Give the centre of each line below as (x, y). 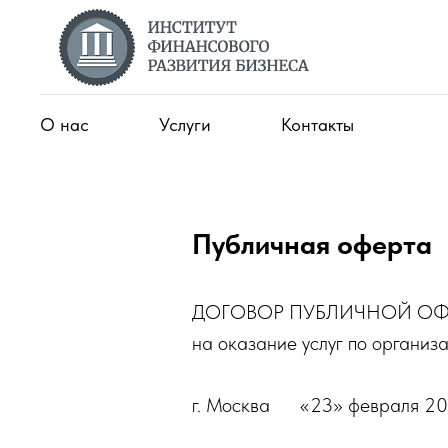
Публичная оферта (312, 244)
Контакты (317, 124)
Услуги (185, 124)
